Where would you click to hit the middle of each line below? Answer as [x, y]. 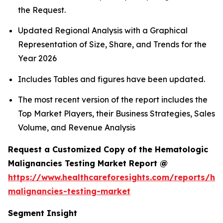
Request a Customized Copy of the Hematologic [108, 150]
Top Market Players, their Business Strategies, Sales [116, 114]
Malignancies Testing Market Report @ [88, 164]
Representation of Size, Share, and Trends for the [112, 45]
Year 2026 [37, 58]
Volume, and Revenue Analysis [78, 128]
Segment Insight [43, 213]
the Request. [42, 10]
